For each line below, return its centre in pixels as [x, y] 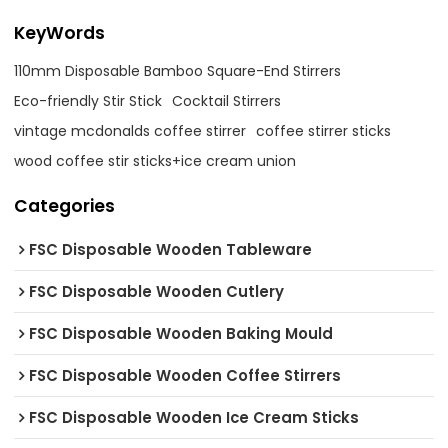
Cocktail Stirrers [227, 100]
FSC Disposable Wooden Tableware [171, 250]
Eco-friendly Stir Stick [88, 100]
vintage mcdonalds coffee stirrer [130, 130]
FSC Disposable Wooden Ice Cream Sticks [194, 418]
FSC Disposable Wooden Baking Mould [181, 334]
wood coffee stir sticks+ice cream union [155, 160]
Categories [65, 205]
